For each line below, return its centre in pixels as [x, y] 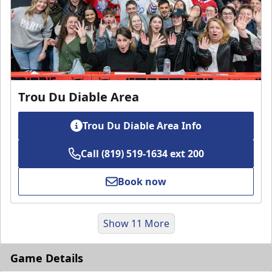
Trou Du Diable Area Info [142, 126]
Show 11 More [136, 224]
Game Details [47, 258]
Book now [142, 182]
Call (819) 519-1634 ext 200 [142, 154]
